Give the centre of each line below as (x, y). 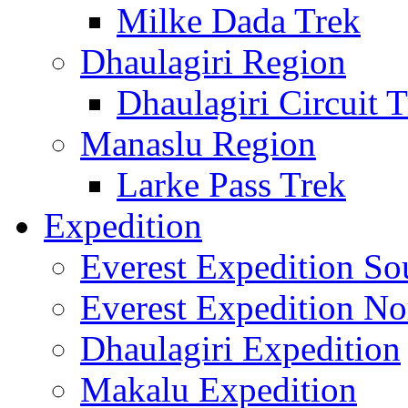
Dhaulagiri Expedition (240, 348)
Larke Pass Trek (231, 184)
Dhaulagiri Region (213, 61)
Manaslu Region (198, 143)
